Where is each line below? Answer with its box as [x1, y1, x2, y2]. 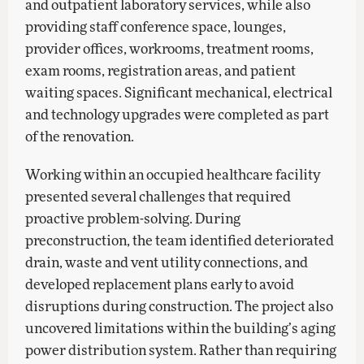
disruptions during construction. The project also [25, 297, 334, 315]
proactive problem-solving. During [25, 209, 241, 227]
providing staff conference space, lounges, [25, 17, 287, 36]
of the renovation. [25, 127, 135, 145]
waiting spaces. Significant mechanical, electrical [25, 83, 333, 102]
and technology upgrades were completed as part [25, 105, 330, 123]
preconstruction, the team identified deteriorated [25, 231, 335, 249]
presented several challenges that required [25, 187, 292, 206]
